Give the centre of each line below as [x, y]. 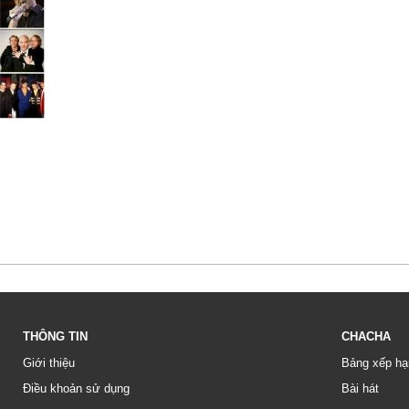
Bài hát [360, 388]
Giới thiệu [49, 362]
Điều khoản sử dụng [76, 388]
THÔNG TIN [55, 336]
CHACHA [366, 336]
